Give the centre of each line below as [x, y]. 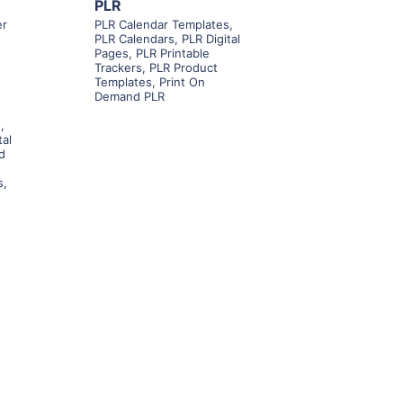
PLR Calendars [134, 39]
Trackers [118, 68]
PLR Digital [210, 39]
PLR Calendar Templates [161, 25]
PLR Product [183, 68]
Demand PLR [129, 97]
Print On [182, 82]
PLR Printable [172, 54]
